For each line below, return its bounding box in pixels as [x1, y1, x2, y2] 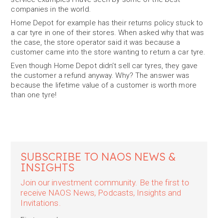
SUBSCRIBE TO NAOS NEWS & [20, 150, 176, 163]
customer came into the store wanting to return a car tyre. [11, 48, 206, 56]
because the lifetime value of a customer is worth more [11, 81, 197, 90]
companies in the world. [11, 5, 91, 14]
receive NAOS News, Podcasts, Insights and [20, 188, 182, 198]
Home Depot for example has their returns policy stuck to [11, 18, 203, 27]
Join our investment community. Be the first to [20, 178, 190, 187]
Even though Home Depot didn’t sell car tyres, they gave [11, 61, 198, 70]
